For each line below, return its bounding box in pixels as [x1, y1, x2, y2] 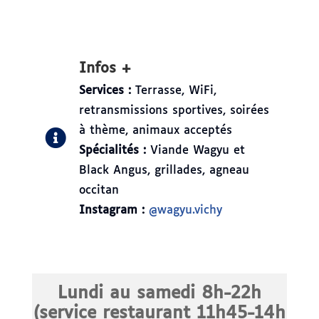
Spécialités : [78, 144, 146, 157]
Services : [78, 84, 131, 97]
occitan [78, 184, 119, 197]
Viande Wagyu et [145, 144, 245, 157]
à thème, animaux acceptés [78, 124, 232, 137]
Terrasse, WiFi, [130, 84, 216, 97]
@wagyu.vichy [148, 204, 222, 216]
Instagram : [78, 204, 145, 216]
